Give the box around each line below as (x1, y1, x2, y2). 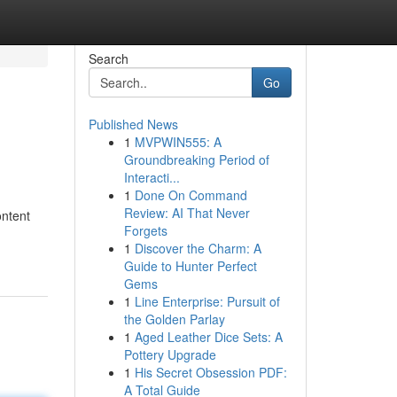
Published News (88, 115, 178, 133)
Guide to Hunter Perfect (123, 257, 257, 275)
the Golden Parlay (123, 310, 225, 328)
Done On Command (134, 186, 247, 204)
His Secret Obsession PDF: (134, 363, 287, 381)
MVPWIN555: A (134, 133, 222, 151)
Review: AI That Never (123, 204, 250, 222)
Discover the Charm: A (134, 239, 261, 257)
